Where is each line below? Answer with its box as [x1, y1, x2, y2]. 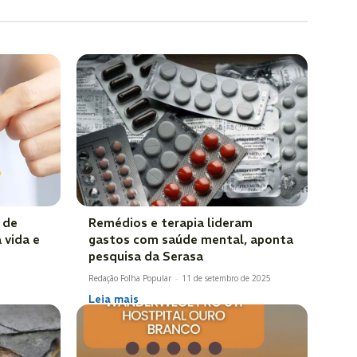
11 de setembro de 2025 [182, 273, 271, 284]
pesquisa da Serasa [88, 249, 203, 265]
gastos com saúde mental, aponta [88, 232, 293, 248]
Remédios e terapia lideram [88, 215, 253, 231]
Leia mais [88, 292, 139, 307]
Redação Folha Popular [88, 273, 171, 284]
